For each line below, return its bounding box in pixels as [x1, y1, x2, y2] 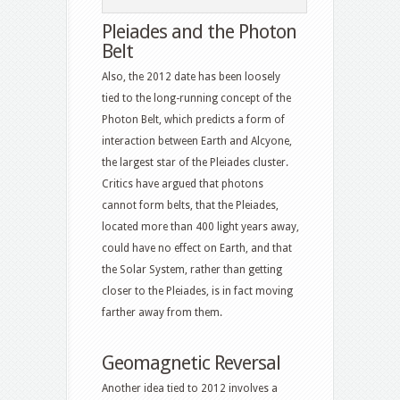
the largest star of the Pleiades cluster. [102, 156, 288, 170]
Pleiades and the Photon [102, 21, 296, 44]
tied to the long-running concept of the [102, 92, 291, 105]
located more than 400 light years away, [102, 221, 299, 234]
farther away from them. [102, 306, 222, 320]
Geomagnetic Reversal [102, 352, 280, 375]
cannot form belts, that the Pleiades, [102, 199, 279, 212]
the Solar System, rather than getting [102, 263, 282, 277]
